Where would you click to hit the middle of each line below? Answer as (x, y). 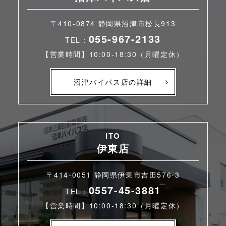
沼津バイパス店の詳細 (113, 82)
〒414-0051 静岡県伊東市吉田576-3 (113, 175)
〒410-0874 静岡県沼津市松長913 (113, 23)
